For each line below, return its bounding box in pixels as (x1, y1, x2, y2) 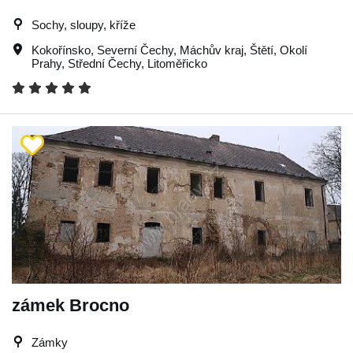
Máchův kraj (180, 43, 243, 57)
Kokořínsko (32, 43, 91, 57)
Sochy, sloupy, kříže (32, 18, 136, 32)
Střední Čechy (68, 57, 141, 70)
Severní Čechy (97, 43, 173, 57)
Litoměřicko (147, 57, 207, 70)
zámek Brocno (12, 295, 129, 315)
